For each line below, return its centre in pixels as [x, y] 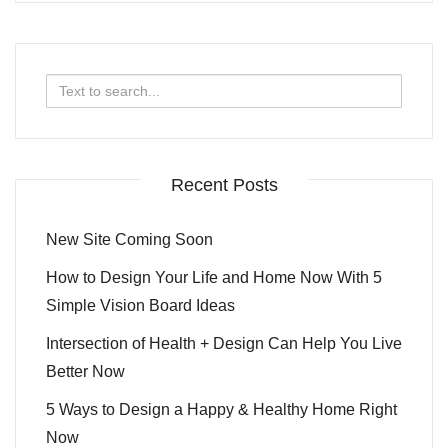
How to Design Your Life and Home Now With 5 [214, 277]
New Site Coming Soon [129, 239]
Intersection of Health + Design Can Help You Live [224, 343]
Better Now [85, 371]
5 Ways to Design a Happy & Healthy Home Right [221, 409]
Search [72, 86]
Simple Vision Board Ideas [140, 305]
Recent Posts [224, 184]
